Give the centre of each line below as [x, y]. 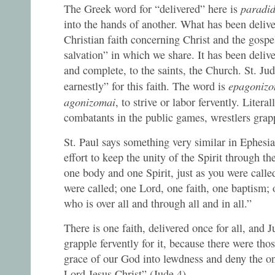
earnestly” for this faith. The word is [146, 86]
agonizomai [90, 101]
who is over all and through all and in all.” [160, 203]
